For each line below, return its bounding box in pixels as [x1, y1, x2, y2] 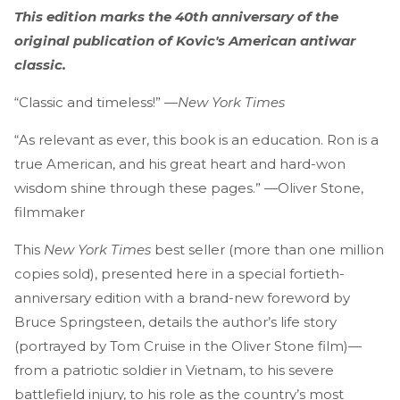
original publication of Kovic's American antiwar [14, 31, 355, 49]
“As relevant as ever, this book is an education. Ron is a [14, 130, 379, 148]
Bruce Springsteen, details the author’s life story [14, 312, 337, 330]
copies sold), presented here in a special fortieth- [14, 264, 345, 282]
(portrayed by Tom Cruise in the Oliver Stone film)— [14, 337, 362, 354]
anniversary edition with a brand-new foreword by [14, 288, 350, 306]
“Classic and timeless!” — [14, 93, 178, 111]
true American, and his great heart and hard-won [14, 154, 346, 172]
